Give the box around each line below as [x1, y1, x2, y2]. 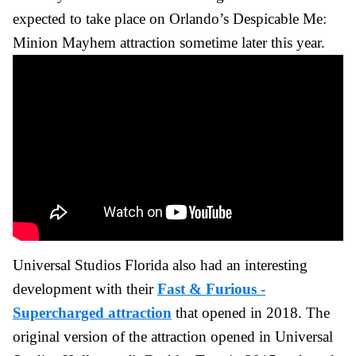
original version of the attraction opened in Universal [13, 327, 333, 345]
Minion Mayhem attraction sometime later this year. [13, 33, 325, 51]
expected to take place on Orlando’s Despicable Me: [13, 10, 327, 27]
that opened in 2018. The [172, 304, 330, 321]
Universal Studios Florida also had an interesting [13, 256, 308, 273]
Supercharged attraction [13, 304, 172, 321]
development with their [13, 280, 157, 297]
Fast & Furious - [157, 280, 265, 297]
